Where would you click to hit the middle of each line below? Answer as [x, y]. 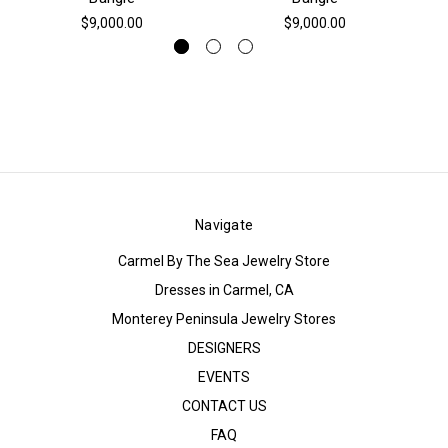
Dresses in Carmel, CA [224, 289]
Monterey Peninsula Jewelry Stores [224, 318]
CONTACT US [224, 405]
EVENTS [224, 376]
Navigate [224, 224]
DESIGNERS [224, 347]
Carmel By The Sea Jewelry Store [224, 260]
